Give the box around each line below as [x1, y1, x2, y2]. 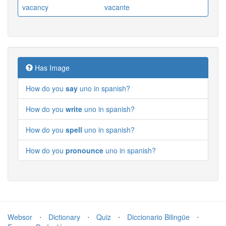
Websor [8, 211, 32, 222]
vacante [104, 2, 130, 12]
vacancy [22, 2, 48, 12]
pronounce [66, 145, 103, 155]
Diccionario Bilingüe [127, 211, 190, 222]
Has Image [33, 62, 70, 73]
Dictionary [48, 211, 80, 222]
